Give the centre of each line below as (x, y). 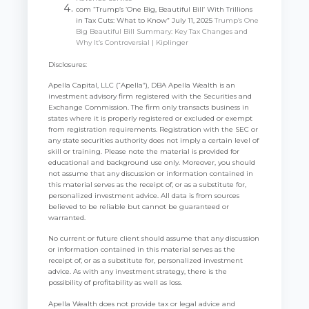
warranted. (67, 218)
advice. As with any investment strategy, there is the (138, 272)
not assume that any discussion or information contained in (151, 174)
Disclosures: (68, 64)
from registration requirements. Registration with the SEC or (153, 130)
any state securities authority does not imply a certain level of (154, 141)
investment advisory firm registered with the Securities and (150, 97)
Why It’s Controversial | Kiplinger (132, 42)
